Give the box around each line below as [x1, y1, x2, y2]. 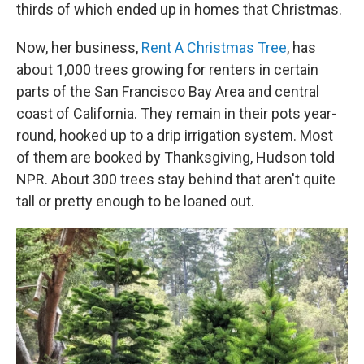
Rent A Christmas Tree [141, 39, 287, 56]
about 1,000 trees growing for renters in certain [16, 61, 318, 78]
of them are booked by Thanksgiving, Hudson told [16, 149, 335, 166]
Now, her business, [16, 39, 141, 56]
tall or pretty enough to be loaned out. [16, 193, 254, 210]
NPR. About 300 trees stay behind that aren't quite [16, 171, 336, 188]
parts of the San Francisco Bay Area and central [16, 83, 319, 100]
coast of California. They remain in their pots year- [16, 105, 336, 122]
